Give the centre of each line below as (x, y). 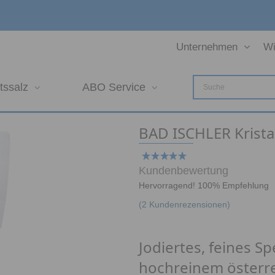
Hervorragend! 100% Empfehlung (203, 185)
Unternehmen (207, 47)
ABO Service (114, 87)
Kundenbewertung (183, 171)
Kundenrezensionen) (188, 204)
